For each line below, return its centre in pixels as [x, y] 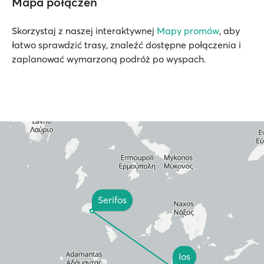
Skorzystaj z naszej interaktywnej [84, 31]
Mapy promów [188, 31]
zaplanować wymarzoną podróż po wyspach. [109, 59]
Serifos [112, 200]
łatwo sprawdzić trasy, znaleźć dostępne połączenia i [126, 45]
